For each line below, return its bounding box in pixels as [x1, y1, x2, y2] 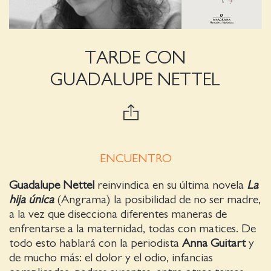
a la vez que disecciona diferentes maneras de [9, 208, 227, 221]
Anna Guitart [182, 237, 246, 250]
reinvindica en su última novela [97, 179, 247, 192]
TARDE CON [85, 49, 186, 68]
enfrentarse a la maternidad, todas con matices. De [9, 223, 256, 235]
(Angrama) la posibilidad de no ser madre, [54, 194, 261, 206]
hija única [9, 194, 54, 206]
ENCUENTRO [99, 152, 172, 165]
